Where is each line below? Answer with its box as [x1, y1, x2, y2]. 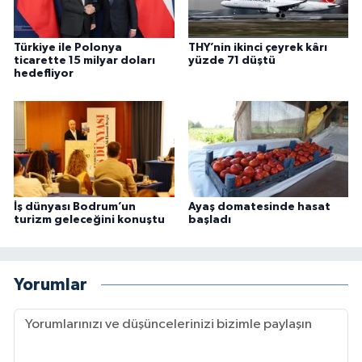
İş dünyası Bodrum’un [14, 201, 136, 213]
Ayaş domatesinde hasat [187, 201, 330, 213]
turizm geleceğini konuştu [14, 214, 165, 226]
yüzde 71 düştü [187, 55, 276, 67]
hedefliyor [14, 68, 74, 80]
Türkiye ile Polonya [14, 42, 122, 54]
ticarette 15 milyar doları [14, 55, 155, 67]
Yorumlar [14, 276, 87, 293]
